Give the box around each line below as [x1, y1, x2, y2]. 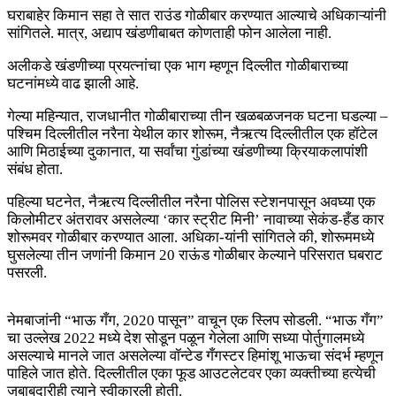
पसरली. [7, 264, 47, 282]
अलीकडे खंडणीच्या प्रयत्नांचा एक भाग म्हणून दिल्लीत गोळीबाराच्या [7, 57, 348, 75]
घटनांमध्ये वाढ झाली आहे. [7, 75, 139, 93]
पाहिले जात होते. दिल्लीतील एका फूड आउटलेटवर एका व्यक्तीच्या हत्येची [7, 365, 376, 383]
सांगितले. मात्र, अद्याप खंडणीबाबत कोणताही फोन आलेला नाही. [7, 25, 331, 42]
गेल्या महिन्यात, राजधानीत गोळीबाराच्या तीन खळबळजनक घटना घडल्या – [7, 108, 388, 126]
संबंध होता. [7, 161, 63, 179]
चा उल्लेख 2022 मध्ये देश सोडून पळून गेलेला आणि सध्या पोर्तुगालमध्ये [7, 330, 364, 347]
